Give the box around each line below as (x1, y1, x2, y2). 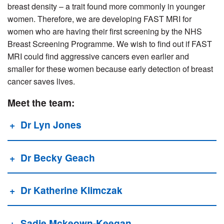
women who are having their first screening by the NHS (7, 25, 202, 37)
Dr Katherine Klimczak (20, 183, 122, 197)
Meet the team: (7, 95, 74, 110)
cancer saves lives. (7, 75, 75, 87)
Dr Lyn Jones (20, 117, 81, 132)
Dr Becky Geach (20, 150, 95, 164)
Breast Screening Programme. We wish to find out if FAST (7, 38, 212, 50)
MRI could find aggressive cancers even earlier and (7, 50, 189, 62)
